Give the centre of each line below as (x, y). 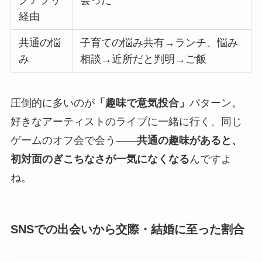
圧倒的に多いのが (52, 103)
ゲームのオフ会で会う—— (73, 140)
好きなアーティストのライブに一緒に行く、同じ (126, 121)
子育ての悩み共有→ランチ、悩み (159, 42)
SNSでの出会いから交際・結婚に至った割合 (127, 229)
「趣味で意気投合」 (142, 103)
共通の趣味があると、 (189, 140)
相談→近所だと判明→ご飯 (144, 59)
